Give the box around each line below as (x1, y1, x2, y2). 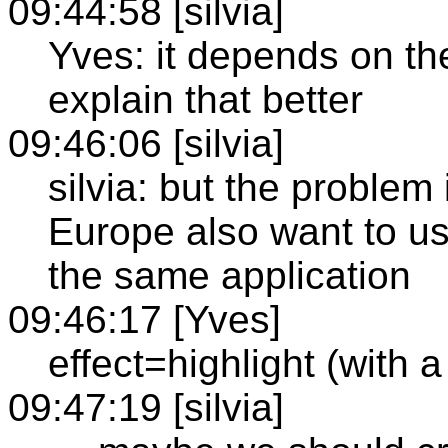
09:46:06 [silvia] (8, 121, 284, 165)
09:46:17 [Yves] (8, 297, 281, 341)
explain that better (48, 77, 363, 121)
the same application (48, 253, 411, 297)
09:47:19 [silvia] (8, 385, 284, 429)
